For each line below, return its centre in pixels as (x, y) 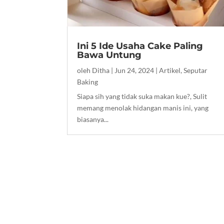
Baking (88, 82)
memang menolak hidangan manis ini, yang (143, 108)
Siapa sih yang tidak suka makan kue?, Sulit (142, 96)
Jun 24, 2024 (134, 70)
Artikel (170, 70)
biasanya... (93, 119)
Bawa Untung (109, 55)
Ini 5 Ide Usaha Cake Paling (140, 46)
